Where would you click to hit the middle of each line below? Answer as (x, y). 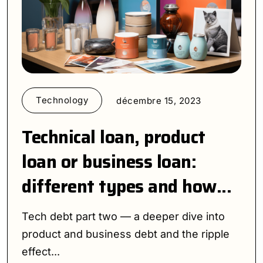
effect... (41, 252)
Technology (62, 100)
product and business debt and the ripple (126, 234)
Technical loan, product (114, 137)
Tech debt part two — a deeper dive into (123, 217)
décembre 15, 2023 (159, 100)
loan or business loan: (109, 162)
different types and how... (127, 187)
